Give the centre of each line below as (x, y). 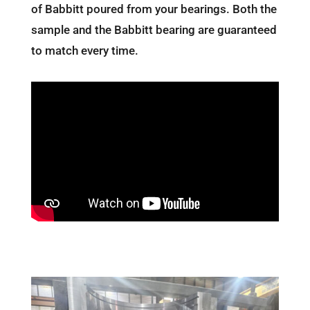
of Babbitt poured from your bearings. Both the (154, 9)
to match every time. (84, 51)
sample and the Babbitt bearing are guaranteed (154, 30)
